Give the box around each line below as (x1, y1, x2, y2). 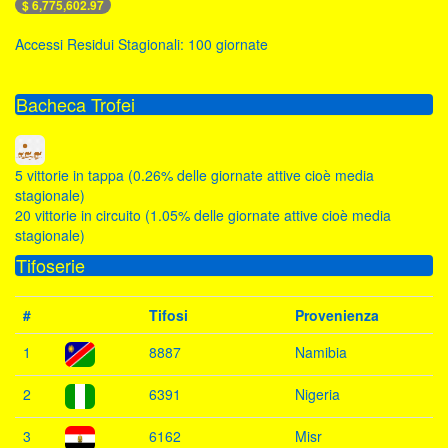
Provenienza (295, 305, 379, 326)
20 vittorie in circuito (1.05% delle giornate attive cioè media (15, 205, 391, 226)
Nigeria (295, 384, 340, 405)
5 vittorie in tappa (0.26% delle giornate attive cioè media (15, 165, 374, 186)
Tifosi (149, 305, 188, 326)
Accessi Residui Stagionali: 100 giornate (15, 34, 268, 55)
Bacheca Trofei (16, 91, 135, 118)
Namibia (295, 342, 347, 363)
